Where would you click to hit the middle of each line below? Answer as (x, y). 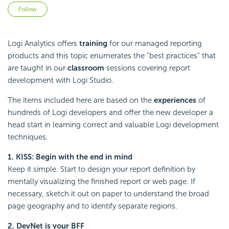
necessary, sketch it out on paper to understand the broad (108, 194)
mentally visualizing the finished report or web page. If (101, 182)
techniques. (28, 137)
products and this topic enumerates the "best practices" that (112, 56)
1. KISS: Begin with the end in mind (70, 157)
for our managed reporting (155, 44)
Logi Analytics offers (43, 44)
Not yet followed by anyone (95, 7)
